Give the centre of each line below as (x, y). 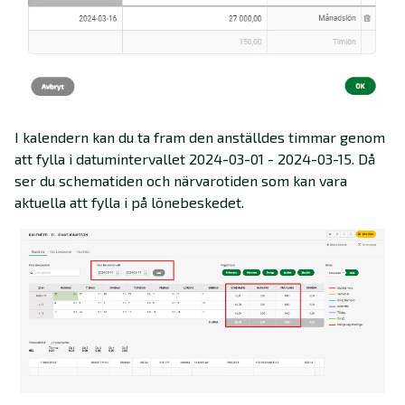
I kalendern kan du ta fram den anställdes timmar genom (200, 137)
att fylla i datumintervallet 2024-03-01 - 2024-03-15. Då (195, 158)
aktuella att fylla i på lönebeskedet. (129, 202)
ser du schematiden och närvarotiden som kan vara (181, 180)
